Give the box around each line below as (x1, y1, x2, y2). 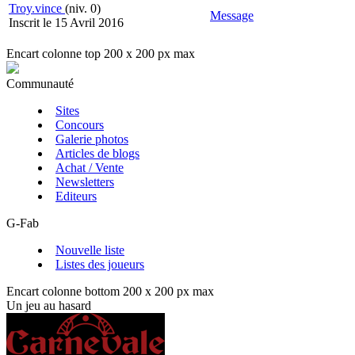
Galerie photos (55, 132, 128, 147)
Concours (55, 118, 104, 132)
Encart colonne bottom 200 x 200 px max (6, 284, 214, 299)
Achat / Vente (55, 161, 124, 175)
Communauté (6, 77, 74, 91)
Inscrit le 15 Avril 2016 (9, 16, 124, 30)
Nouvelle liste (55, 243, 124, 258)
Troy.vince (9, 2, 65, 16)
